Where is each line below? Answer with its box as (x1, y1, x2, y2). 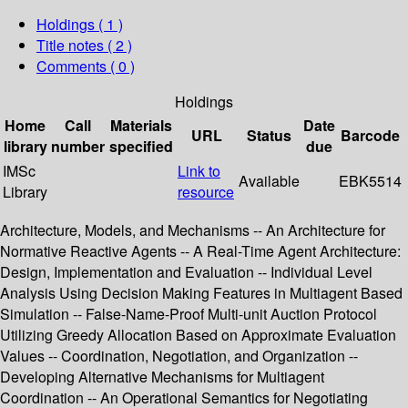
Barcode (341, 125, 400, 147)
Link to (178, 160, 220, 182)
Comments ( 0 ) (36, 56, 135, 77)
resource (178, 181, 234, 203)
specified (109, 136, 173, 158)
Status (247, 125, 291, 147)
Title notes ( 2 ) (36, 35, 132, 56)
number (51, 136, 105, 158)
